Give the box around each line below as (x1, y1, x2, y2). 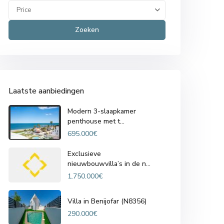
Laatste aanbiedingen (8, 85, 84, 96)
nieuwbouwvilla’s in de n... (67, 158, 150, 168)
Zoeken (74, 25, 99, 34)
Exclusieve (67, 148, 101, 158)
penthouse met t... (67, 116, 124, 126)
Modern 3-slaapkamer (67, 106, 136, 116)
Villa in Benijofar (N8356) (67, 196, 146, 206)
